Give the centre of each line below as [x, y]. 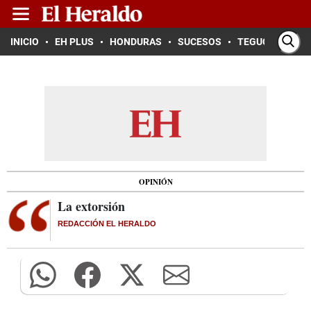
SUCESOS [200, 42]
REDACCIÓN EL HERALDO [107, 224]
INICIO [25, 42]
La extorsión [91, 206]
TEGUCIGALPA [270, 42]
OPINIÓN [155, 182]
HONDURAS [136, 42]
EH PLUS [74, 42]
